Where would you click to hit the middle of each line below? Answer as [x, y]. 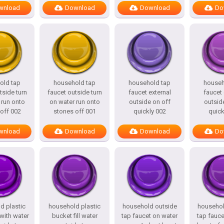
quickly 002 [149, 111]
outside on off [149, 102]
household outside [149, 206]
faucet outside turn [74, 92]
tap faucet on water [149, 216]
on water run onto [74, 102]
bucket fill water [74, 216]
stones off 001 [74, 111]
